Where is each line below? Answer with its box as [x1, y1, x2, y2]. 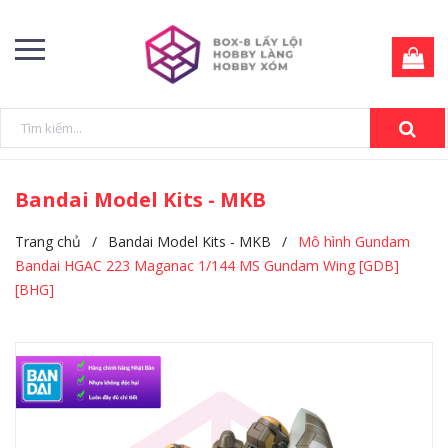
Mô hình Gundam [298, 232, 410, 251]
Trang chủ [15, 232, 81, 251]
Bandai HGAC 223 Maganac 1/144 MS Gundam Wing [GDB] [15, 256, 399, 275]
